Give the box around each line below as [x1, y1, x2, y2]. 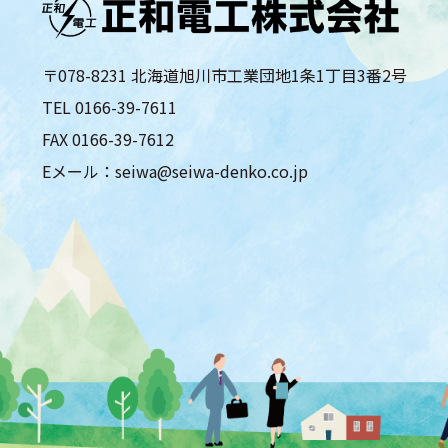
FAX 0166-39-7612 [42, 126, 174, 151]
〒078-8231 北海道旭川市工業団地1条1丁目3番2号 [42, 62, 407, 87]
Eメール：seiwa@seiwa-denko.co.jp [42, 158, 308, 183]
